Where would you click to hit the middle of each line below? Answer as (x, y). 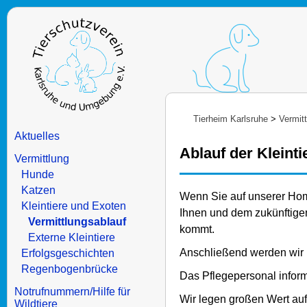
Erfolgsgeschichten (68, 253)
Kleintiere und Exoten (74, 206)
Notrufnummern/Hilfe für (72, 292)
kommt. (197, 229)
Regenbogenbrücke (70, 269)
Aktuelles (37, 136)
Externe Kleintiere (72, 237)
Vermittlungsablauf (77, 222)
